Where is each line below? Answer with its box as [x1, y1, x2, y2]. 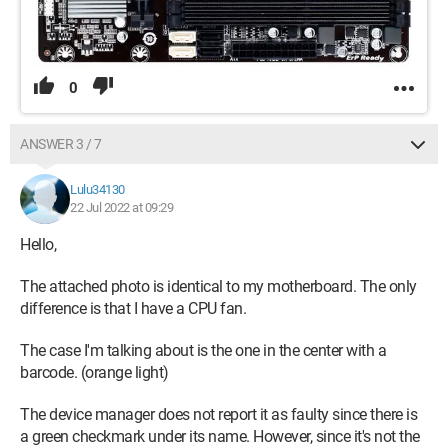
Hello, [20, 234, 56, 254]
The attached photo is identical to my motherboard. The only [20, 276, 417, 296]
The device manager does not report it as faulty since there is [20, 404, 417, 424]
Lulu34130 [70, 181, 125, 197]
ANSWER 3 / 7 [20, 135, 101, 152]
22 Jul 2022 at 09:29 [70, 199, 173, 215]
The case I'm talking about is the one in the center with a [20, 340, 386, 360]
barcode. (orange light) [20, 362, 169, 382]
